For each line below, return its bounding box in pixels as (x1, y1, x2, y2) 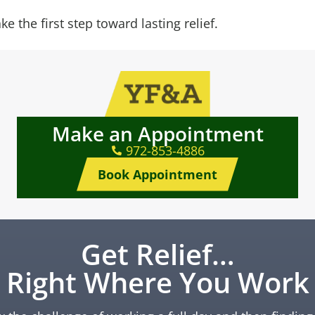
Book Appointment (98, 165, 217, 183)
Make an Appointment (51, 120, 264, 147)
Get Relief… (80, 234, 235, 274)
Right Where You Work (6, 262, 309, 302)
